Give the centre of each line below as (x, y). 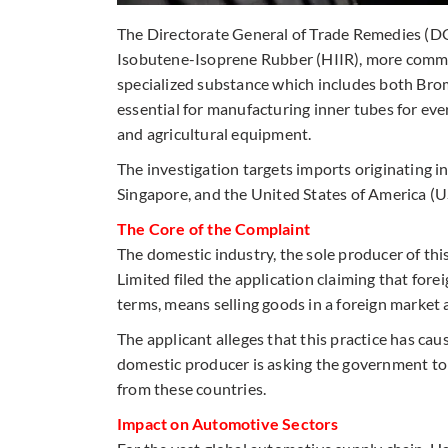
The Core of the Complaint (213, 228)
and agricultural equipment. (214, 133)
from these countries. (193, 388)
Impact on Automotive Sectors (228, 423)
